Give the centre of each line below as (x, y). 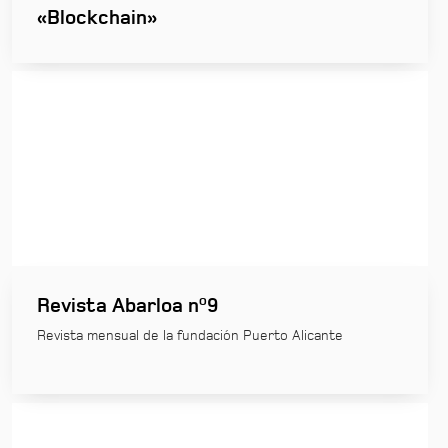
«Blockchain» (97, 18)
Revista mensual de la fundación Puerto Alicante (190, 336)
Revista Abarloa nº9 (127, 306)
